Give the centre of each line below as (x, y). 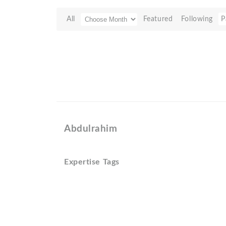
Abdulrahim (91, 129)
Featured (158, 19)
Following (197, 19)
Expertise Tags (92, 162)
